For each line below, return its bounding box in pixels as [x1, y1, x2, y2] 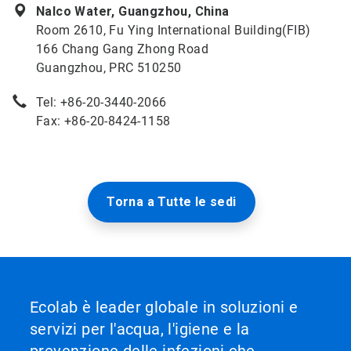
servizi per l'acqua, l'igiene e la [30, 320, 250, 338]
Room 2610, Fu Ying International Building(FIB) [36, 23, 311, 38]
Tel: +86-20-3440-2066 [36, 95, 167, 110]
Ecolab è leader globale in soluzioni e [30, 298, 299, 317]
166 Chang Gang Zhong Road [36, 42, 208, 56]
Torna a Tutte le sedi [107, 194, 237, 209]
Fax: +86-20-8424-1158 [36, 114, 171, 128]
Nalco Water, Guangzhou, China [36, 4, 230, 19]
